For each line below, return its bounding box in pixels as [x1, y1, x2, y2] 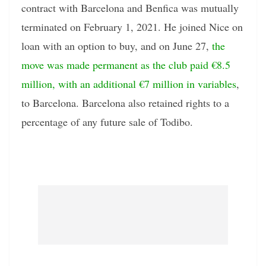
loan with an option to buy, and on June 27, [21, 39, 212, 53]
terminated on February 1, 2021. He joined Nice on [21, 20, 243, 34]
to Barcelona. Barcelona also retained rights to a [21, 96, 229, 110]
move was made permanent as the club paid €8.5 [21, 58, 230, 72]
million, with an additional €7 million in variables [21, 77, 236, 91]
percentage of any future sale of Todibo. [21, 115, 193, 129]
